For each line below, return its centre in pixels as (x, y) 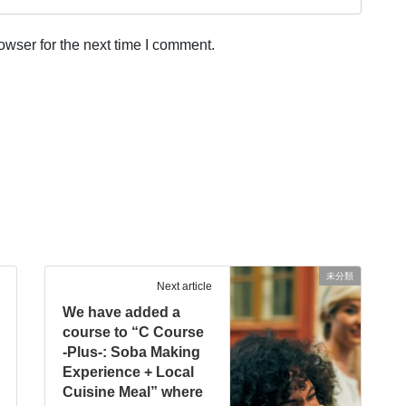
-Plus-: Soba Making (132, 352)
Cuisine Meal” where (133, 391)
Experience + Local (129, 372)
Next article (184, 286)
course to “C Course (134, 332)
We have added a (122, 312)
